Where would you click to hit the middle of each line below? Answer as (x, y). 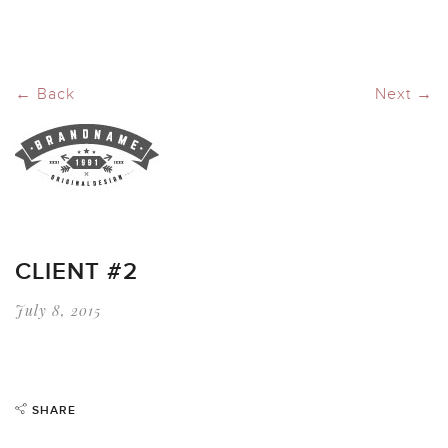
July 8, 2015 (58, 310)
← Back (45, 94)
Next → (404, 94)
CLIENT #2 (76, 271)
